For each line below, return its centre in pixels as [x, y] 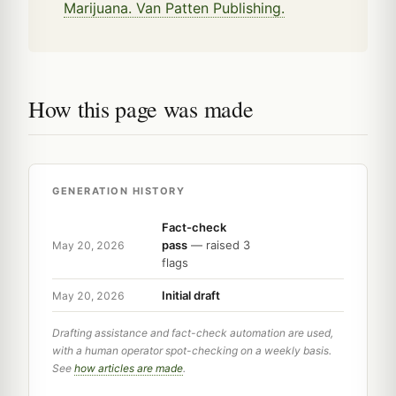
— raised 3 [219, 245]
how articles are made [129, 369]
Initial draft [191, 296]
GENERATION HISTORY [118, 191]
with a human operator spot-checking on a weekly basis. [192, 351]
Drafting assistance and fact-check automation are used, [193, 333]
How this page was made [141, 109]
